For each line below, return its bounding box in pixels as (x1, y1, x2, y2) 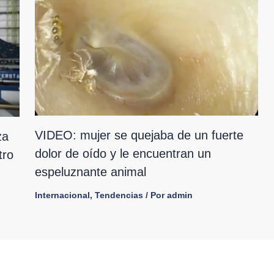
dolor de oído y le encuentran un (34, 146, 211, 160)
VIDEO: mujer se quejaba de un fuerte (34, 128, 243, 142)
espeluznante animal (34, 165, 146, 179)
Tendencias (94, 190, 143, 200)
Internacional (34, 190, 90, 200)
